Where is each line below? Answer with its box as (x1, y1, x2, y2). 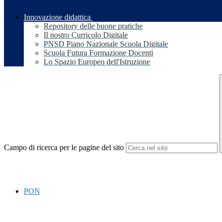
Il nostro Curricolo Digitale (44, 31, 128, 40)
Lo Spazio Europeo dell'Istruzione (44, 57, 150, 66)
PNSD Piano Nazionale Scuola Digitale (44, 40, 168, 49)
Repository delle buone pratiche (44, 22, 143, 31)
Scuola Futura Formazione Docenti (44, 49, 153, 57)
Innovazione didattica (24, 13, 91, 22)
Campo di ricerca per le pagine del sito (4, 143, 124, 152)
